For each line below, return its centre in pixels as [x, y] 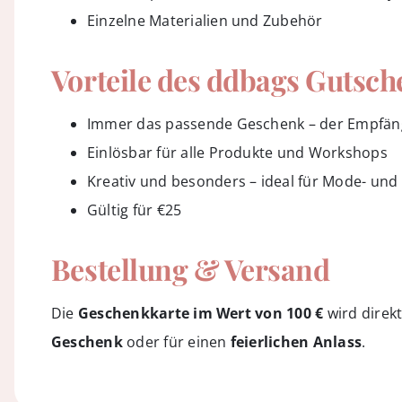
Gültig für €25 [134, 210]
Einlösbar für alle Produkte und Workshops [237, 152]
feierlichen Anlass [296, 341]
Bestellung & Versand [190, 268]
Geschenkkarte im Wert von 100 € [201, 313]
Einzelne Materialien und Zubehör [205, 20]
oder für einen [176, 341]
